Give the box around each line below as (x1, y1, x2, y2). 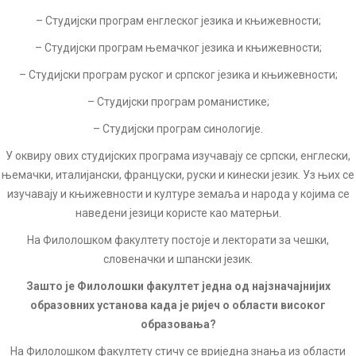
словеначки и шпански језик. (103, 253, 253, 265)
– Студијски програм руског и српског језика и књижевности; (18, 68, 338, 81)
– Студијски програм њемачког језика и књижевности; (34, 41, 322, 54)
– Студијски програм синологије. (93, 122, 263, 135)
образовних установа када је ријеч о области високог (30, 299, 326, 311)
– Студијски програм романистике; (87, 95, 269, 108)
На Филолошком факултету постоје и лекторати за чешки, (27, 234, 329, 246)
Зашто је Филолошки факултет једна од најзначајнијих (25, 280, 331, 292)
